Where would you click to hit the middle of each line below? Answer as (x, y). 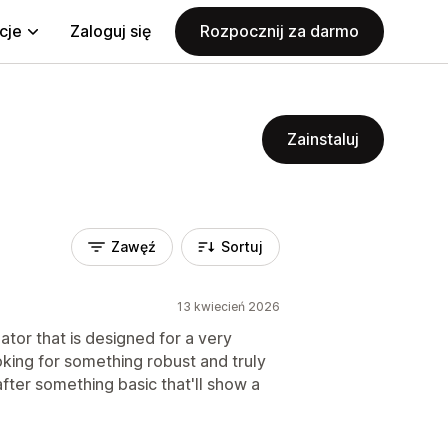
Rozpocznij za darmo (279, 31)
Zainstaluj (323, 139)
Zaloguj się (110, 31)
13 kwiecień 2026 (228, 306)
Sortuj (242, 246)
